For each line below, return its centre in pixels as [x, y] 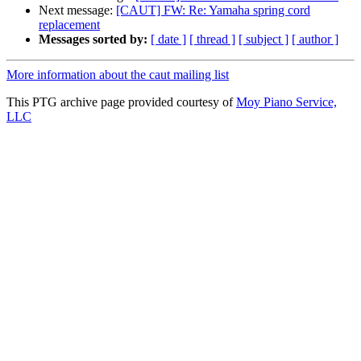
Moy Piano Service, [286, 102]
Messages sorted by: [93, 39]
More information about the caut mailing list [118, 75]
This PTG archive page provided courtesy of [121, 102]
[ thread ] [212, 39]
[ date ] [168, 39]
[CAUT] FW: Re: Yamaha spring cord [213, 10]
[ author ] [315, 39]
